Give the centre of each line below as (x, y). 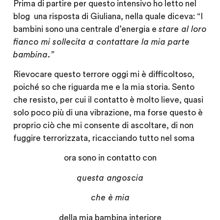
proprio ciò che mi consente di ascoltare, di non (103, 125)
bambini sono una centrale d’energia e (86, 29)
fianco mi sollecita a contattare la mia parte (101, 42)
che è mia (110, 198)
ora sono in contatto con (110, 158)
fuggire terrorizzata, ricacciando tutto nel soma (104, 138)
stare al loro (182, 29)
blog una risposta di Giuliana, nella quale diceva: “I (108, 16)
